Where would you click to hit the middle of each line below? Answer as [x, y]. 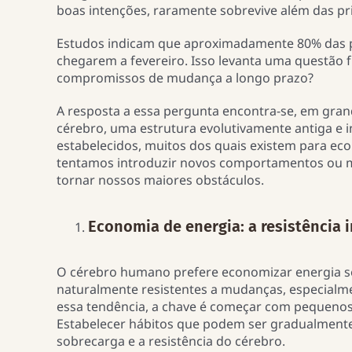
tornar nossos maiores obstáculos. [161, 180]
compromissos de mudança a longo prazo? [186, 78]
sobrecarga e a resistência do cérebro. [172, 341]
